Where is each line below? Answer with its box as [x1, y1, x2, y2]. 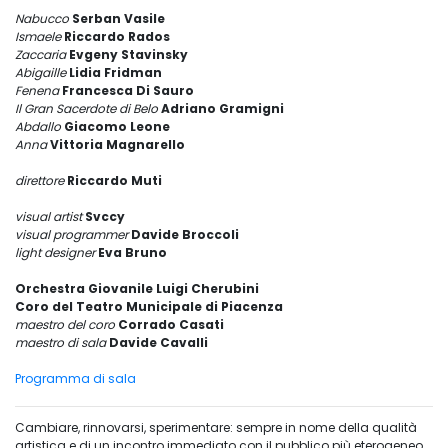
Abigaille [15, 64, 69, 82]
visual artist [15, 208, 85, 226]
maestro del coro [15, 316, 115, 334]
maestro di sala [15, 334, 109, 352]
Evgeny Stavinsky [69, 46, 188, 64]
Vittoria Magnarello [50, 136, 185, 154]
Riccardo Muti [67, 172, 162, 190]
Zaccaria [15, 46, 69, 64]
